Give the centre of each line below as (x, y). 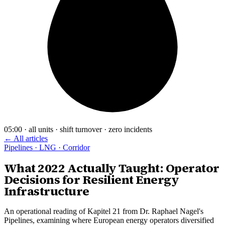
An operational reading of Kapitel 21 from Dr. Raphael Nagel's (104, 211)
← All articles (26, 139)
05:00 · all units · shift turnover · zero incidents (78, 130)
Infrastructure (47, 191)
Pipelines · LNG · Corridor (47, 148)
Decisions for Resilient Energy (92, 180)
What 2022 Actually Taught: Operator (112, 168)
